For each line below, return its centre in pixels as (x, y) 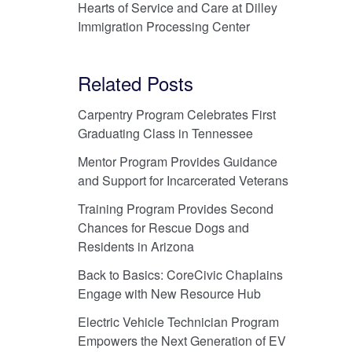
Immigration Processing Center (163, 26)
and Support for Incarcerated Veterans (183, 180)
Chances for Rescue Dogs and (163, 227)
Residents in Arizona (136, 246)
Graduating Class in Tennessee (165, 133)
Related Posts (135, 82)
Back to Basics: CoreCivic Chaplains (180, 274)
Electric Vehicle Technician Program (178, 321)
